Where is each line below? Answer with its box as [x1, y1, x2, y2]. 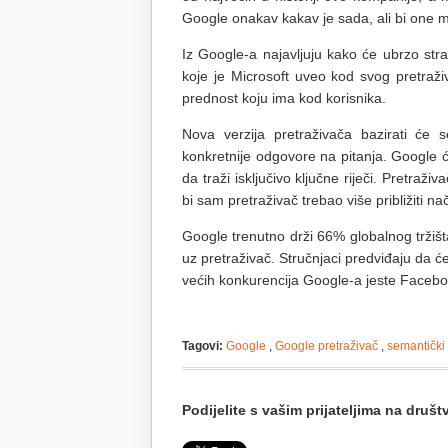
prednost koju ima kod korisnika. [182, 90, 386, 106]
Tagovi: [182, 339, 223, 353]
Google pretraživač [275, 339, 378, 353]
